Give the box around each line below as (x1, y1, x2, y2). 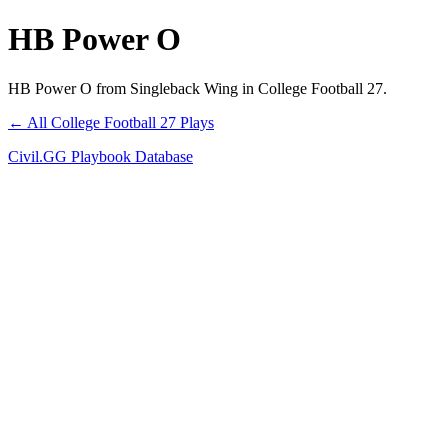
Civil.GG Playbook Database (8, 147, 193, 165)
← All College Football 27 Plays (8, 113, 214, 131)
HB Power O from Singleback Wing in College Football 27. (8, 79, 387, 97)
